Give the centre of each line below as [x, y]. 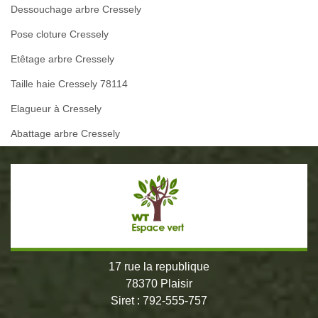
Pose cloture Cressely [60, 34]
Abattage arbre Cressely [65, 134]
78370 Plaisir [159, 284]
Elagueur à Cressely [56, 109]
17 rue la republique [159, 267]
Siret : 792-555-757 [159, 301]
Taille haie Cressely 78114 [69, 84]
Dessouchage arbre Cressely [76, 10]
